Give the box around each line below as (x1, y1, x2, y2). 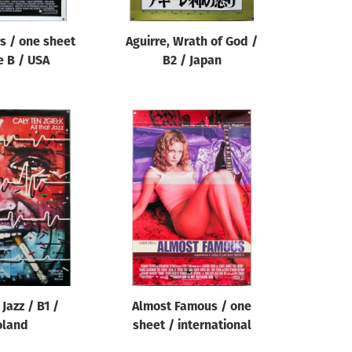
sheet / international (132, 320, 251, 332)
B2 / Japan (162, 55, 222, 68)
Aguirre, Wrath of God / (126, 36, 258, 49)
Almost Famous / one (132, 301, 251, 313)
